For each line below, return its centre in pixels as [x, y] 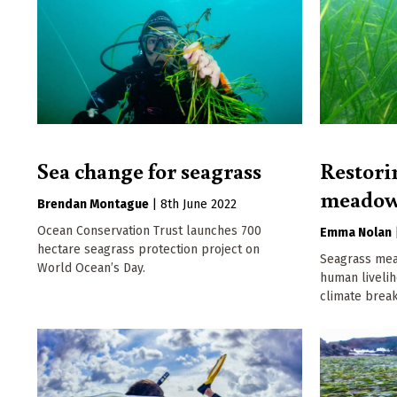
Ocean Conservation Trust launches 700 [149, 231]
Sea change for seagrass [149, 171]
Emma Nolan [356, 233]
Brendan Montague [93, 205]
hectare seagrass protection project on [148, 250]
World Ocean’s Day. [91, 269]
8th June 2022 [198, 205]
